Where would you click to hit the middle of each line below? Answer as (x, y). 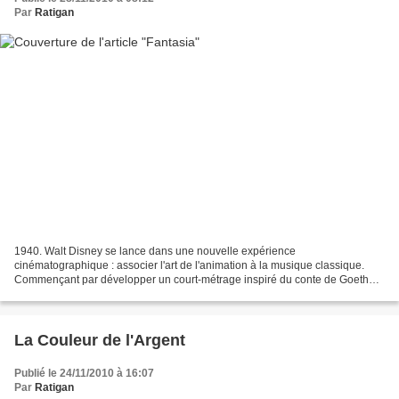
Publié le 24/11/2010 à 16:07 (84, 373)
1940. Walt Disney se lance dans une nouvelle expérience (155, 251)
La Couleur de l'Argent (100, 340)
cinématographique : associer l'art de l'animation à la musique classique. (189, 265)
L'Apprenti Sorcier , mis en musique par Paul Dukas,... (144, 293)
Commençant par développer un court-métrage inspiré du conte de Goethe (195, 279)
